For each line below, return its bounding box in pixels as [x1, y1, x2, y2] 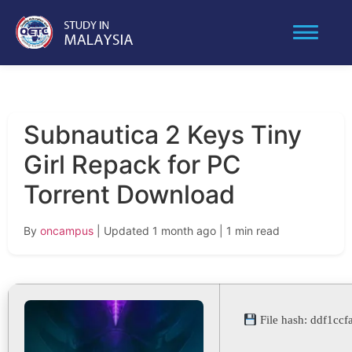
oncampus [40, 224, 93, 237]
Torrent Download [24, 179, 235, 210]
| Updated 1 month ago [97, 224, 216, 237]
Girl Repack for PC [24, 149, 241, 180]
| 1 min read [219, 224, 280, 237]
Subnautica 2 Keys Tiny [24, 119, 302, 150]
